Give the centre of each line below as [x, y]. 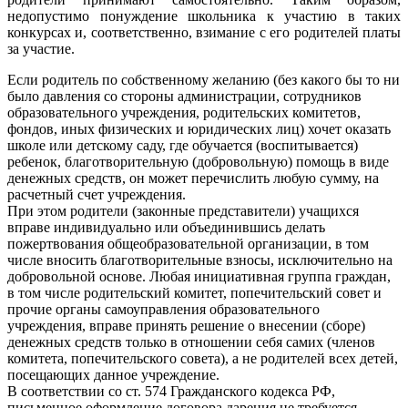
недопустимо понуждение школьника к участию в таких [204, 15]
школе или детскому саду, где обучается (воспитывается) [183, 145]
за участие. [41, 48]
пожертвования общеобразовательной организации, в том [188, 243]
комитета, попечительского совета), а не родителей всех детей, [203, 358]
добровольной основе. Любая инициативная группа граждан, [199, 276]
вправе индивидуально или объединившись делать [166, 227]
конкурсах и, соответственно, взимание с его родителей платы [204, 32]
